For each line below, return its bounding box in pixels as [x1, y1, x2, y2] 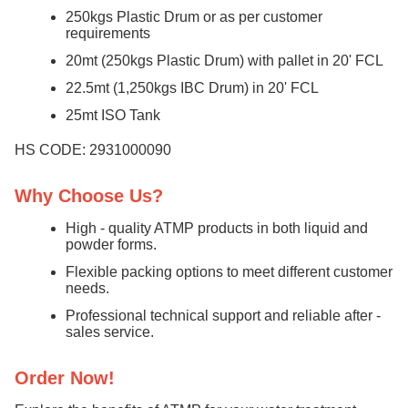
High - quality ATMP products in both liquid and [66, 220, 368, 236]
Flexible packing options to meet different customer [66, 264, 393, 280]
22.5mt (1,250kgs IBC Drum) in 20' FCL [66, 80, 319, 96]
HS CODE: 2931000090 [15, 142, 171, 158]
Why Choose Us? [15, 186, 163, 206]
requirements [66, 25, 150, 41]
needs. [66, 280, 109, 296]
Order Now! [15, 368, 115, 388]
